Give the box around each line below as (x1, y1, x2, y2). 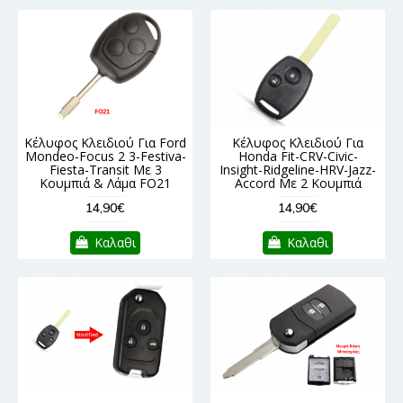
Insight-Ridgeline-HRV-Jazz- (219, 160, 376, 178)
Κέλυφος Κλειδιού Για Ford (24, 133, 186, 151)
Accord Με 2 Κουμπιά (234, 174, 362, 192)
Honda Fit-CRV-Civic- (237, 147, 358, 165)
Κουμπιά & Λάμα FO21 (40, 174, 171, 192)
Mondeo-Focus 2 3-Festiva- (24, 147, 186, 165)
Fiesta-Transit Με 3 (49, 160, 162, 178)
